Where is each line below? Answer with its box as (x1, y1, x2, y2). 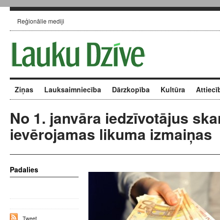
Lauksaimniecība (44, 84, 101, 94)
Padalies (10, 165, 38, 174)
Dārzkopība (112, 84, 150, 94)
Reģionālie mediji (17, 17, 64, 25)
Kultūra (161, 84, 185, 94)
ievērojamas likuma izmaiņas (10, 123, 212, 144)
